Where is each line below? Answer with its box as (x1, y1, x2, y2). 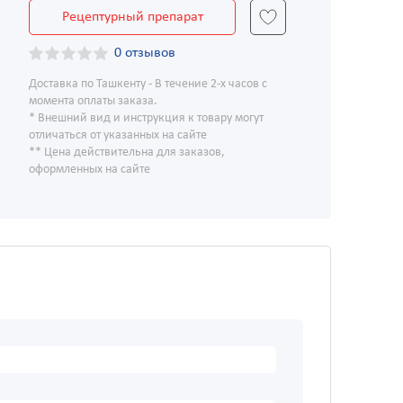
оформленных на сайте (29, 163, 150, 177)
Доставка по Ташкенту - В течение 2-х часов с (29, 77, 267, 92)
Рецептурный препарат (61, 10, 203, 25)
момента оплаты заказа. (29, 94, 157, 109)
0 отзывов (114, 46, 175, 61)
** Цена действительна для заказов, (29, 146, 225, 160)
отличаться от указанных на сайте (29, 129, 207, 143)
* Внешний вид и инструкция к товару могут (29, 112, 264, 126)
